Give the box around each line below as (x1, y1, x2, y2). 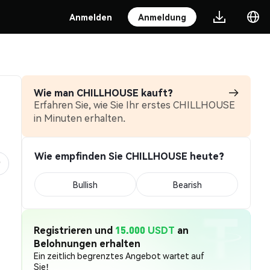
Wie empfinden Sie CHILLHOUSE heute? (34, 149, 224, 162)
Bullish (73, 179, 98, 190)
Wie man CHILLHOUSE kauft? (34, 86, 173, 99)
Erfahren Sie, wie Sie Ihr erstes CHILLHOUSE (34, 98, 235, 111)
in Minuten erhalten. (34, 111, 125, 124)
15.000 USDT (115, 224, 175, 236)
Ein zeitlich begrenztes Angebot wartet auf (34, 250, 204, 261)
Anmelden (69, 11, 112, 22)
